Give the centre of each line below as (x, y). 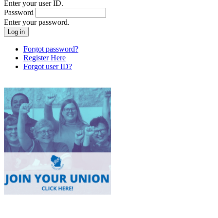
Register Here (45, 57)
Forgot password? (51, 49)
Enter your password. (37, 22)
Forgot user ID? (48, 66)
